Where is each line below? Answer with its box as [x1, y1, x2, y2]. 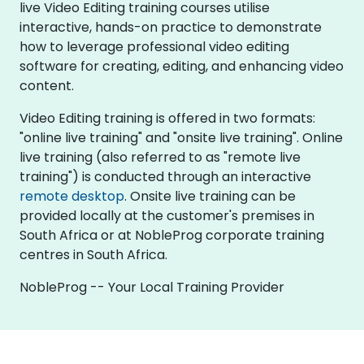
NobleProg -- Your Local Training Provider [19, 278, 284, 297]
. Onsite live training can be [124, 187, 296, 206]
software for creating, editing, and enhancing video [19, 57, 344, 76]
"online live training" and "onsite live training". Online [19, 128, 343, 147]
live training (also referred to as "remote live [19, 148, 301, 167]
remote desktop [19, 187, 124, 206]
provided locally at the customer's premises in [19, 206, 314, 225]
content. [19, 76, 74, 95]
